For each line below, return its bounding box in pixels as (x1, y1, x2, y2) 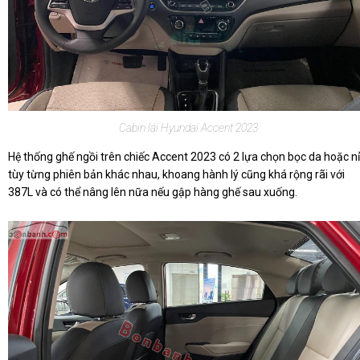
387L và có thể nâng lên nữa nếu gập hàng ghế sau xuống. (8, 186, 297, 199)
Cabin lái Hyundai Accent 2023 (119, 121, 258, 135)
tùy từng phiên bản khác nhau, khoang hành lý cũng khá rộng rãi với (8, 168, 345, 182)
